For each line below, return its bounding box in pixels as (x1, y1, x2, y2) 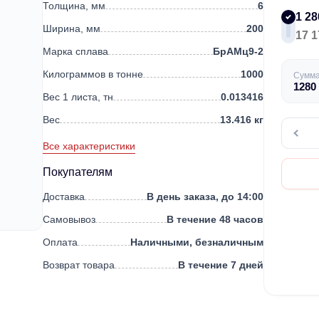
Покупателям (43, 166, 113, 178)
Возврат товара (43, 259, 115, 271)
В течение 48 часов (167, 214, 263, 225)
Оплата (43, 236, 78, 248)
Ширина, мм (43, 23, 100, 34)
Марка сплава (43, 46, 108, 57)
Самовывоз (43, 214, 95, 225)
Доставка (43, 191, 85, 202)
